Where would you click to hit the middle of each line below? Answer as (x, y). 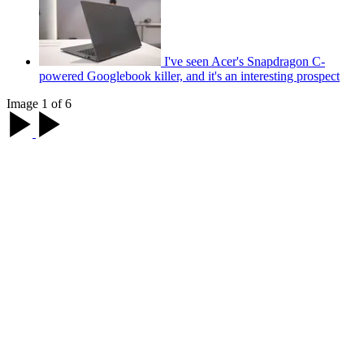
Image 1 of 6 (39, 103)
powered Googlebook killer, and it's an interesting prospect (189, 76)
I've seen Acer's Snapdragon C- (245, 61)
